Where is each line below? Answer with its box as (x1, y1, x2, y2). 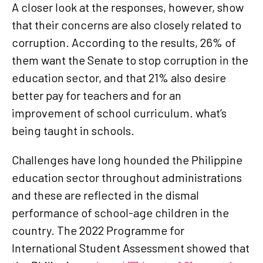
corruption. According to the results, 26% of (12, 35, 236, 49)
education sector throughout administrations (12, 170, 242, 184)
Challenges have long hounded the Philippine (12, 152, 242, 167)
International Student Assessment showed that (12, 240, 249, 255)
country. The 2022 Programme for (12, 222, 184, 237)
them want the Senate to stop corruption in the (12, 52, 248, 67)
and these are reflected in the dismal (12, 187, 199, 202)
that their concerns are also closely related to (12, 17, 241, 32)
